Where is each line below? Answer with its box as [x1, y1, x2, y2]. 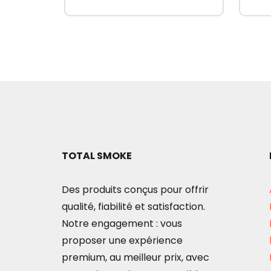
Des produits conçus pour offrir [62, 183, 209, 197]
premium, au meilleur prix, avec [62, 250, 209, 265]
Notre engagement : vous [62, 217, 182, 231]
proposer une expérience [62, 233, 183, 248]
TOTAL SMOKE [62, 149, 132, 163]
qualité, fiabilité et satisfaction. [62, 200, 205, 214]
